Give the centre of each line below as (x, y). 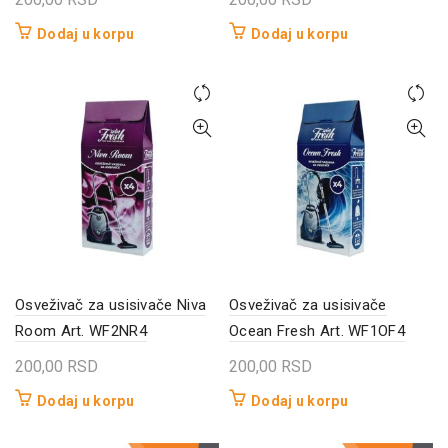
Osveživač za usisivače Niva (111, 304)
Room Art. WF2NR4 (81, 330)
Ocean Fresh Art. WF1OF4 (317, 330)
